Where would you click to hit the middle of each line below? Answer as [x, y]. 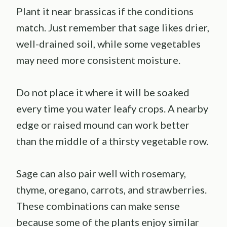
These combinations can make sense [98, 205]
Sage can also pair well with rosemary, [101, 173]
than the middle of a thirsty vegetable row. [112, 141]
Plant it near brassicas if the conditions [105, 11]
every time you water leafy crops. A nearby [112, 108]
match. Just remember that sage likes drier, [113, 27]
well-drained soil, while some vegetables [108, 43]
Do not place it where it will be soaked [103, 92]
